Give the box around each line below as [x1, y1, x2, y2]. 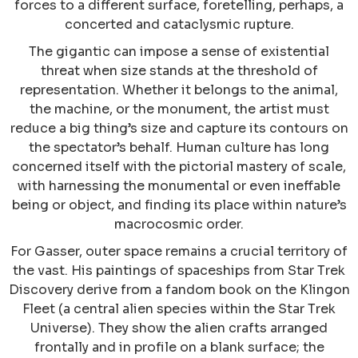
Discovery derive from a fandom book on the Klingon [8, 281, 350, 299]
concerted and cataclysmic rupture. [64, 16, 294, 34]
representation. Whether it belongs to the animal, [20, 82, 338, 99]
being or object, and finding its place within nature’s [11, 197, 347, 214]
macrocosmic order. [114, 216, 244, 233]
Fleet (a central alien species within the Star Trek [22, 300, 336, 318]
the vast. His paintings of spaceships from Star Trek [13, 262, 345, 280]
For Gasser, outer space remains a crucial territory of [10, 243, 348, 261]
